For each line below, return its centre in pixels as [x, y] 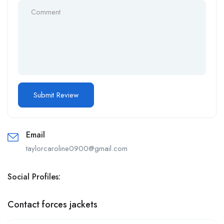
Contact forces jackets [52, 204]
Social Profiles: [34, 176]
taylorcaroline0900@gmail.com [77, 148]
